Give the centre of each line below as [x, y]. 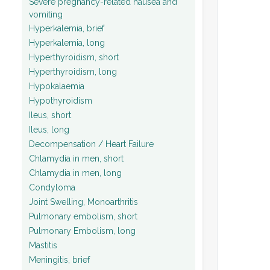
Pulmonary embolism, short [83, 216]
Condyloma [52, 187]
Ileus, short [50, 115]
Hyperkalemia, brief [67, 28]
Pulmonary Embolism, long [82, 231]
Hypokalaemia [57, 86]
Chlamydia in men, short [76, 158]
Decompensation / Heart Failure [91, 144]
